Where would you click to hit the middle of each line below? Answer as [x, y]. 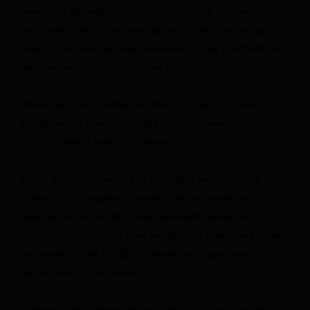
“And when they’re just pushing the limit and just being [143, 29]
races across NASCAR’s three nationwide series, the [137, 216]
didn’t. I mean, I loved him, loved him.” [106, 141]
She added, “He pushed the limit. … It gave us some [138, 104]
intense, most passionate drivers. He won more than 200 [148, 197]
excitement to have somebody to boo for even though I [146, 122]
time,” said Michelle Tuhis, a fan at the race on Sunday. [144, 10]
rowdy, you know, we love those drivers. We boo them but [152, 48]
